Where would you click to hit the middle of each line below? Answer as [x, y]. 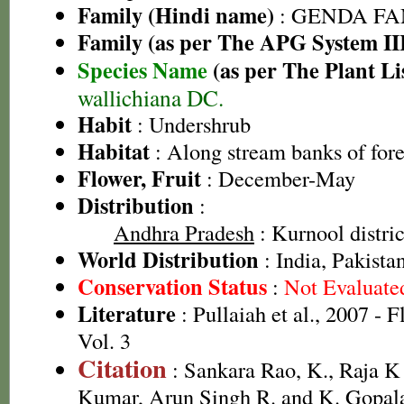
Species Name [145, 70]
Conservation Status [172, 286]
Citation [122, 368]
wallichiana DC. [151, 97]
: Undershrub [191, 124]
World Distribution [168, 259]
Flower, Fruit [139, 178]
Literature [127, 313]
